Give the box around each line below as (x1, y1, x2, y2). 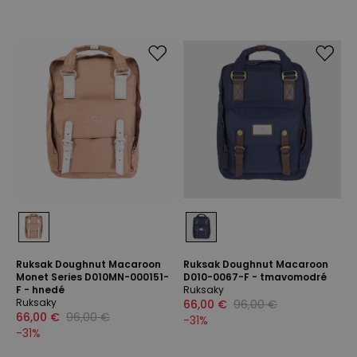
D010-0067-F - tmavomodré (183, 270, 327, 284)
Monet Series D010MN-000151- (16, 270, 169, 284)
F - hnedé (16, 283, 65, 296)
